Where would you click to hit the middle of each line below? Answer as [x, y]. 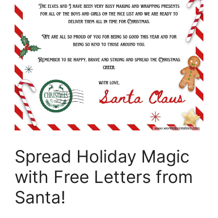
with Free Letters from [104, 177]
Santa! [40, 197]
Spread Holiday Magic [102, 156]
